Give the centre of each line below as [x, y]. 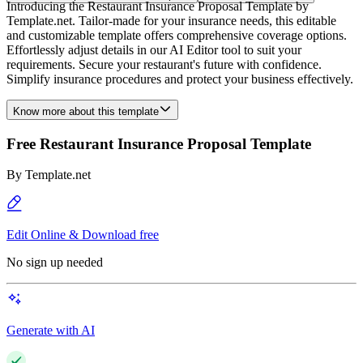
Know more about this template [86, 111]
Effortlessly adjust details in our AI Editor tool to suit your [154, 50]
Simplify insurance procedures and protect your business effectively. [180, 79]
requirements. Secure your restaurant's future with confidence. [164, 64]
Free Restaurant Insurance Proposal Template [159, 143]
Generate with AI [51, 331]
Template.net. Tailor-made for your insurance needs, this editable [171, 21]
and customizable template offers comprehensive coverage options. [177, 35]
